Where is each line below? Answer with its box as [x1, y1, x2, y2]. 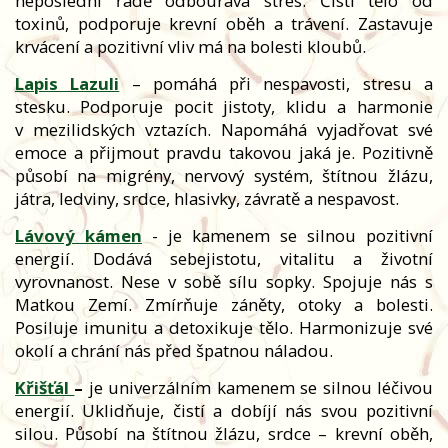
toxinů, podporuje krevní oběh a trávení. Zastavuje [15, 11, 433, 35]
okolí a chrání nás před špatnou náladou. [15, 338, 333, 362]
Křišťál [15, 375, 75, 399]
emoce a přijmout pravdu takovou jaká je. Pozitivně [15, 140, 433, 164]
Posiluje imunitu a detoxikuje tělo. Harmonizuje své [15, 315, 433, 339]
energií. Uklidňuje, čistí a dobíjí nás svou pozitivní [15, 398, 433, 422]
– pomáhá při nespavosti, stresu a [119, 71, 433, 95]
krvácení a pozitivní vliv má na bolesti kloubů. [15, 34, 366, 58]
